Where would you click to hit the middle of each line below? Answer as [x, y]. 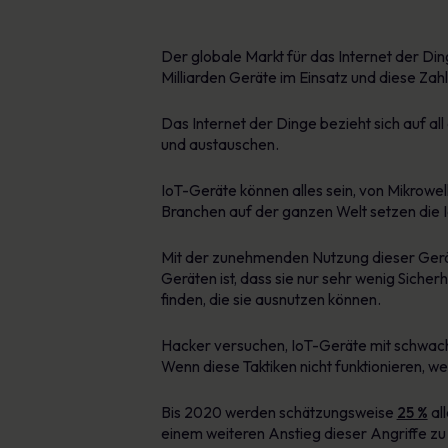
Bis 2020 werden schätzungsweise [278, 412]
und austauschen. [219, 144]
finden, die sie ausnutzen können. [270, 299]
